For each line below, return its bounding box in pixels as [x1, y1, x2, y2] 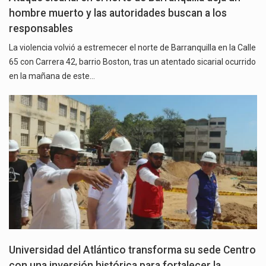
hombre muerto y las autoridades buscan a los [9, 7, 227, 20]
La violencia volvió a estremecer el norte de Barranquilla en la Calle [9, 43, 256, 53]
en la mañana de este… [9, 71, 95, 81]
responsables [9, 23, 73, 35]
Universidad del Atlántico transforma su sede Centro [9, 243, 256, 256]
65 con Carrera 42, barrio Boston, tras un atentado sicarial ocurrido [9, 57, 256, 67]
